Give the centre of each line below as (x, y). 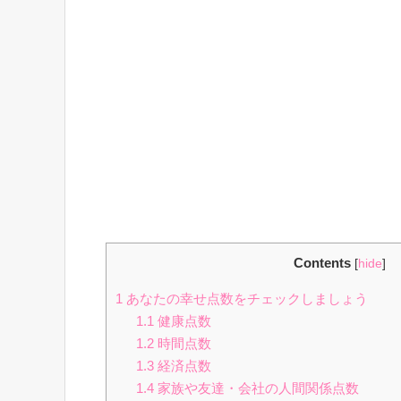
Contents (322, 263)
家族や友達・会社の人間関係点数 (256, 388)
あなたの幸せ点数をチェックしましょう (245, 299)
